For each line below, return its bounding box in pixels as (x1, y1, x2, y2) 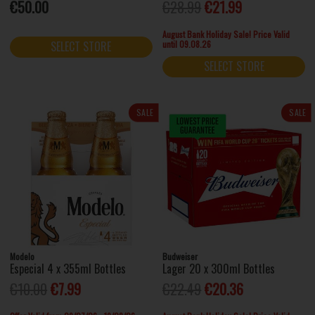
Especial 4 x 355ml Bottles (10, 260, 127, 278)
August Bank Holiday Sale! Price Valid (162, 27, 290, 40)
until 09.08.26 (162, 37, 212, 50)
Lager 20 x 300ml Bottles (162, 260, 276, 278)
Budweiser (162, 250, 198, 263)
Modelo (10, 250, 35, 263)
